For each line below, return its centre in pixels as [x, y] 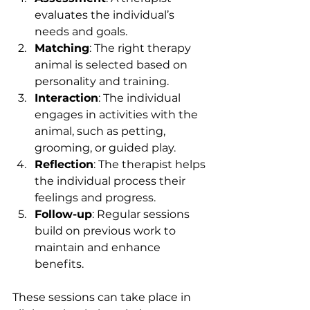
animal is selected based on [112, 64]
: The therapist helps [151, 164]
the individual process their [111, 181]
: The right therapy [142, 48]
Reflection [64, 164]
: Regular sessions [142, 214]
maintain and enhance [99, 247]
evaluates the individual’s [106, 15]
